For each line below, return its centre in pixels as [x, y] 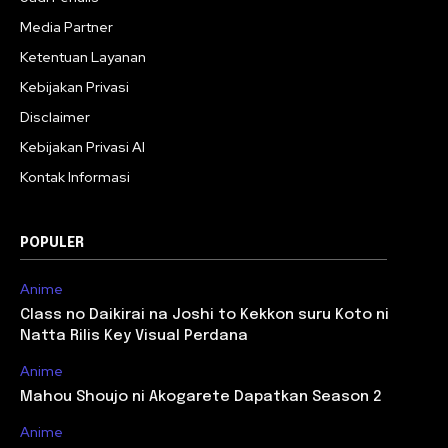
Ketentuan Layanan [83, 56]
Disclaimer [55, 116]
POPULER [52, 242]
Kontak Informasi [75, 176]
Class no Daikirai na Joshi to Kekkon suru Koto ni [204, 314]
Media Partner [66, 26]
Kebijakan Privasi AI [82, 146]
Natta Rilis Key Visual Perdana [134, 335]
